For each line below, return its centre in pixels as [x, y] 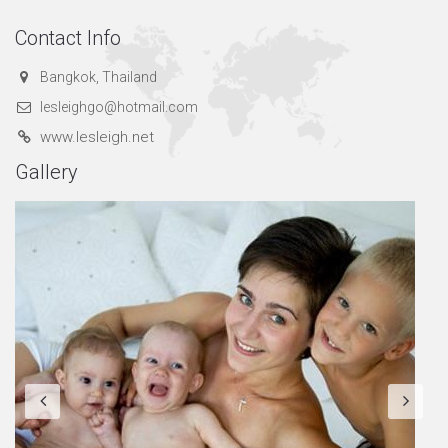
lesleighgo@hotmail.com [119, 107]
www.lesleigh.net [97, 137]
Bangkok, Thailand [98, 77]
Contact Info [68, 38]
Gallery [46, 172]
